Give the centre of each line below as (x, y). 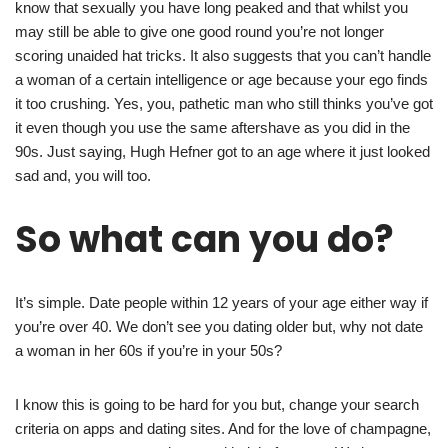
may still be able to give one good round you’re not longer (199, 32)
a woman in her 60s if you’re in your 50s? (148, 351)
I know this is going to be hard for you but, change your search (217, 405)
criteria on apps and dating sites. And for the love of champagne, (223, 429)
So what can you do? (204, 240)
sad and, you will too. (83, 176)
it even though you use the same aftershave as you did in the (212, 128)
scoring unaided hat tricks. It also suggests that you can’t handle (223, 56)
